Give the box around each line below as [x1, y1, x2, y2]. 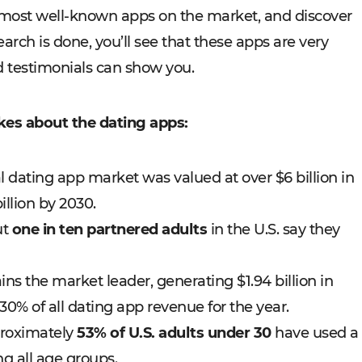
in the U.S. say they [207, 221, 340, 238]
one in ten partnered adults [11, 221, 207, 238]
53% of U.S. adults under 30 [77, 324, 271, 342]
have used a [271, 324, 359, 342]
